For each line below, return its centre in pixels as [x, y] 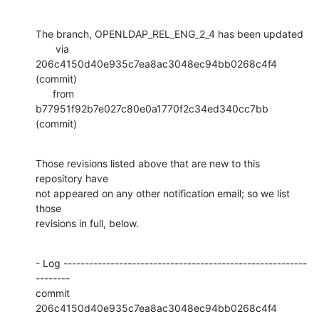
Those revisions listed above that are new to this [148, 163]
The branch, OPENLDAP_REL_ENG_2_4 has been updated [169, 33]
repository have [72, 178]
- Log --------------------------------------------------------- [171, 263]
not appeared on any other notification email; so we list [163, 193]
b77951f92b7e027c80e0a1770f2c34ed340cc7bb [152, 108]
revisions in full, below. [87, 223]
